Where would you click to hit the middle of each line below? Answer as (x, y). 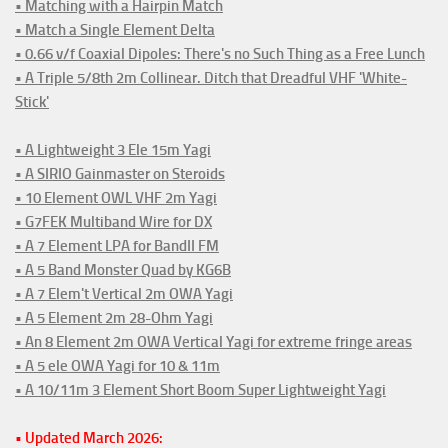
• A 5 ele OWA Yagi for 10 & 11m (117, 365)
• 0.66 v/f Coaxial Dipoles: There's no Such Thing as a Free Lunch (220, 53)
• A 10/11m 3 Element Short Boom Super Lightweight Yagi (200, 389)
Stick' (32, 101)
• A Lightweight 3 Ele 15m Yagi (113, 149)
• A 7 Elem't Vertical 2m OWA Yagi (124, 293)
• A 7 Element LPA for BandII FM (117, 245)
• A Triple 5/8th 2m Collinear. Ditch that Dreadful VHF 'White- (211, 77)
